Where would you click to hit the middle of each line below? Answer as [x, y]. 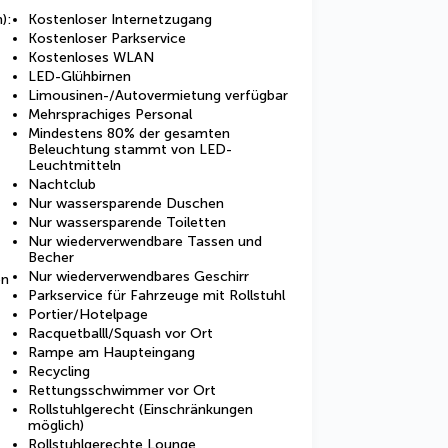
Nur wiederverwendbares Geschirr [138, 276]
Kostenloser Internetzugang [120, 19]
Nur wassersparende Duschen [126, 203]
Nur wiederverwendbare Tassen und [145, 241]
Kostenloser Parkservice [107, 38]
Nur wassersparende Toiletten [127, 222]
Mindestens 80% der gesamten [129, 133]
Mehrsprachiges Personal [110, 114]
